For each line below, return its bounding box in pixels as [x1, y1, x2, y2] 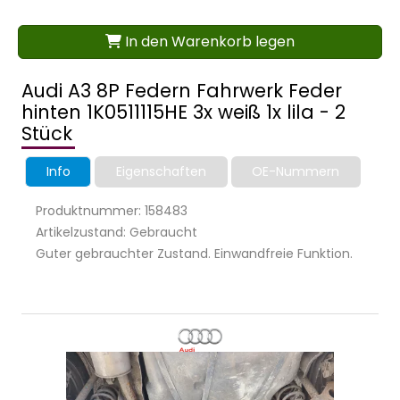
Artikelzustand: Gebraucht [36, 223, 197, 242]
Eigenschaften [115, 162, 206, 181]
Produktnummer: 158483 [36, 202, 187, 221]
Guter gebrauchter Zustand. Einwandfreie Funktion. [36, 245, 353, 263]
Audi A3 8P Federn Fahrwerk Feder [21, 78, 342, 104]
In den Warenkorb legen [121, 31, 295, 53]
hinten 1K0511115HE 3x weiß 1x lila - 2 [21, 99, 346, 126]
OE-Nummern [252, 162, 340, 181]
